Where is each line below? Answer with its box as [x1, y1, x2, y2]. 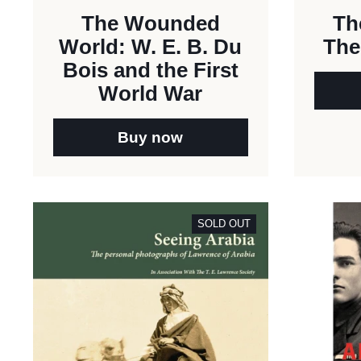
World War [98, 81, 203, 105]
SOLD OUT [197, 217, 251, 230]
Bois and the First [62, 58, 239, 81]
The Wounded [81, 11, 220, 35]
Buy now [118, 128, 184, 146]
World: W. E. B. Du [59, 35, 243, 58]
